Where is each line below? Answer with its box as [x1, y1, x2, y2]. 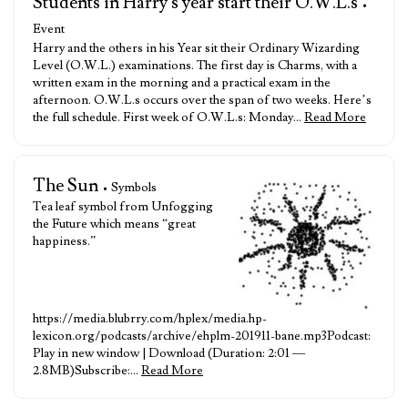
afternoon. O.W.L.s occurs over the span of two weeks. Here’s [33, 92, 372, 108]
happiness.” [33, 233, 96, 250]
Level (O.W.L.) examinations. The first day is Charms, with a [33, 57, 357, 74]
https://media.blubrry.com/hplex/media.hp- [33, 311, 267, 327]
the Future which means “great [33, 216, 196, 232]
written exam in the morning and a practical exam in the [33, 75, 331, 91]
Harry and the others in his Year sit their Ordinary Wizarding [33, 40, 360, 56]
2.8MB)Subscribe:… [33, 362, 141, 379]
